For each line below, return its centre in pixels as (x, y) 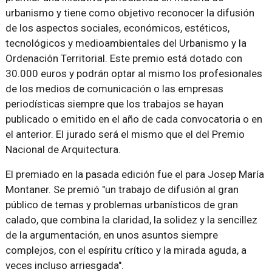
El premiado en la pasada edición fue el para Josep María (134, 174)
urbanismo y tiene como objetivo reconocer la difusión (130, 13)
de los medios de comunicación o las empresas (114, 89)
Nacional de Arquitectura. (63, 149)
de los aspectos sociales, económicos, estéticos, (117, 28)
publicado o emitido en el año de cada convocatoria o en (134, 119)
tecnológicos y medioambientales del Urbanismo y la (126, 43)
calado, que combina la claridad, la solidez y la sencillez (131, 220)
